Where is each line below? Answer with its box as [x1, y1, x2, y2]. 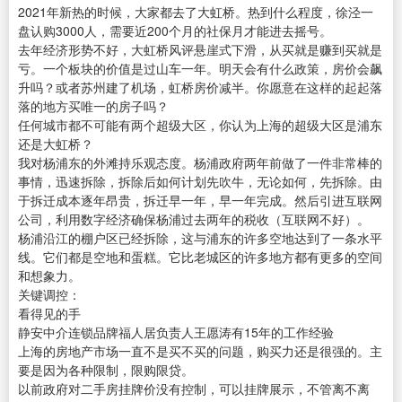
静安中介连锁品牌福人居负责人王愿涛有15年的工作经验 [18, 323, 334, 342]
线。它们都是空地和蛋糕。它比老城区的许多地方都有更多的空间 [18, 248, 382, 267]
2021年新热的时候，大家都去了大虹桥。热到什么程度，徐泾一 [18, 3, 373, 22]
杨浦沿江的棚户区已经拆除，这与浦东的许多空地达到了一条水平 [18, 229, 382, 248]
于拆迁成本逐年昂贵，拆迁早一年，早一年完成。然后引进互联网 [18, 191, 382, 210]
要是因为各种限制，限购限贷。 [18, 361, 194, 380]
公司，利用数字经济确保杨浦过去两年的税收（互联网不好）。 [18, 210, 370, 229]
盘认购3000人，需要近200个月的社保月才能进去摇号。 [18, 22, 332, 40]
